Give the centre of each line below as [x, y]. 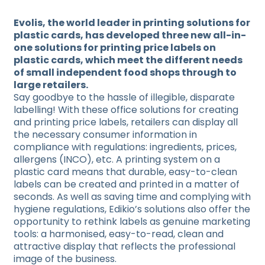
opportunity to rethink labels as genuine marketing [132, 222]
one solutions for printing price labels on [115, 48]
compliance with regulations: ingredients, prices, [125, 147]
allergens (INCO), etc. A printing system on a [117, 159]
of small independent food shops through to [125, 72]
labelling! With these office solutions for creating [126, 110]
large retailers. [51, 85]
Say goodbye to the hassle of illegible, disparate [124, 97]
